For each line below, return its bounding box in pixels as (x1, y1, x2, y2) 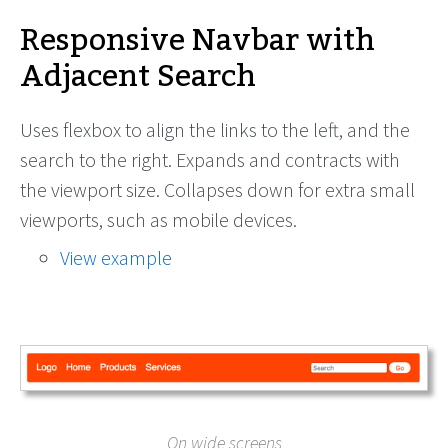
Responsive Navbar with (20, 11, 375, 71)
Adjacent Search (20, 47, 256, 107)
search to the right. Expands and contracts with (20, 147, 400, 172)
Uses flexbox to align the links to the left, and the (20, 117, 410, 142)
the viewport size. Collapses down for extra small (20, 177, 415, 202)
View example (60, 245, 172, 270)
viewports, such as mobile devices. (20, 207, 297, 232)
